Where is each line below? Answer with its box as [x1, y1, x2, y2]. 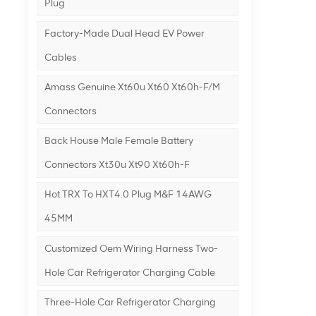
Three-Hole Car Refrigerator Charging [44, 296, 216, 309]
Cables [44, 51, 77, 63]
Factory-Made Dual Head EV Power [44, 27, 205, 39]
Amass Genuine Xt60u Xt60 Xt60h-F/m [44, 80, 220, 93]
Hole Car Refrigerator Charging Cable [44, 266, 215, 279]
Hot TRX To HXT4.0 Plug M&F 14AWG [44, 188, 212, 201]
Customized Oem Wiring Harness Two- [44, 242, 218, 255]
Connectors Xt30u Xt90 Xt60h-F [44, 159, 190, 171]
